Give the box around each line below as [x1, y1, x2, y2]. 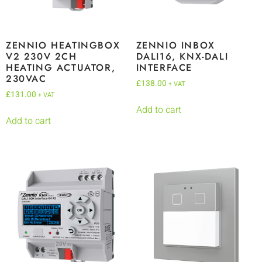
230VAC [6, 71, 47, 85]
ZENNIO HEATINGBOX [6, 38, 120, 52]
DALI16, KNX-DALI [136, 49, 229, 63]
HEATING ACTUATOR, [6, 60, 116, 74]
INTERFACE [136, 60, 192, 74]
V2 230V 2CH [6, 49, 77, 63]
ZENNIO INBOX [136, 38, 215, 52]
